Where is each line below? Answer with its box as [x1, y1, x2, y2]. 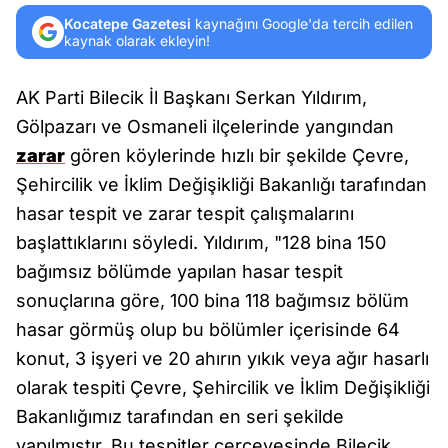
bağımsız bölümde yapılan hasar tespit [16, 261, 343, 282]
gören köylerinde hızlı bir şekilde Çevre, [65, 145, 409, 166]
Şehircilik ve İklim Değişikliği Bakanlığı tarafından [16, 174, 427, 195]
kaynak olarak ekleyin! [64, 32, 210, 49]
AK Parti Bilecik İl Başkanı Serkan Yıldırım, [16, 87, 367, 108]
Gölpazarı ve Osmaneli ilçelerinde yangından [16, 116, 394, 137]
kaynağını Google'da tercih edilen [191, 15, 413, 32]
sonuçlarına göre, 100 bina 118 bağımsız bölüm [16, 290, 409, 311]
